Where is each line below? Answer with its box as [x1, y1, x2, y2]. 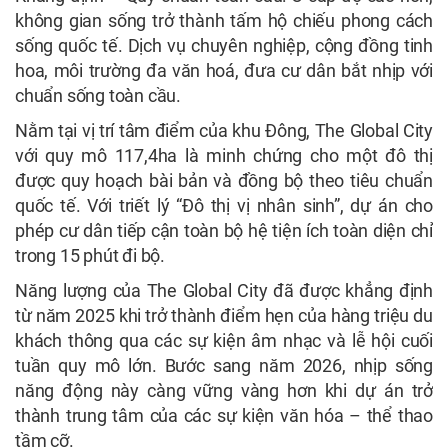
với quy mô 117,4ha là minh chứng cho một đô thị [15, 144, 433, 166]
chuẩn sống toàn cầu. [15, 84, 185, 106]
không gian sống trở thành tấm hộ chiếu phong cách [15, 9, 433, 31]
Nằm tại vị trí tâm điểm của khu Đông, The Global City [15, 119, 433, 141]
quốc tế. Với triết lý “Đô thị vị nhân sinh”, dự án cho [15, 194, 433, 216]
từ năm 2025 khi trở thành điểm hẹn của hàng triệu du [15, 304, 433, 326]
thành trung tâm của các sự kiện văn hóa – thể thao [15, 404, 433, 426]
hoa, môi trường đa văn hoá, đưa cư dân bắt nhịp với [15, 59, 433, 81]
